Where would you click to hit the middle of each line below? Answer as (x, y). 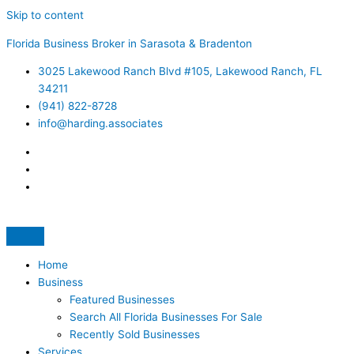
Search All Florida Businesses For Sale (166, 317)
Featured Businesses (122, 300)
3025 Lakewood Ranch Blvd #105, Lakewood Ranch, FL (180, 72)
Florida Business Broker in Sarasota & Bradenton (129, 43)
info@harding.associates (100, 124)
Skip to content (45, 15)
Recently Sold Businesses (135, 335)
